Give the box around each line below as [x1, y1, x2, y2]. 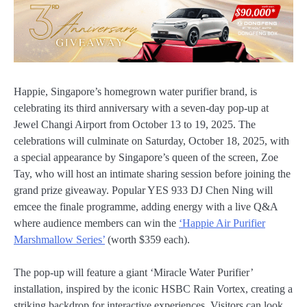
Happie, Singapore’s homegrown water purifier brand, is [14, 86, 257, 98]
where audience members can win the [14, 217, 179, 230]
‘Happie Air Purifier [179, 217, 265, 230]
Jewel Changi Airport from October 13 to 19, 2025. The [14, 119, 256, 131]
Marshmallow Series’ [14, 234, 105, 246]
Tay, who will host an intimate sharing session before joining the [14, 168, 291, 180]
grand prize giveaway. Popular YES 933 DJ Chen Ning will [14, 184, 273, 197]
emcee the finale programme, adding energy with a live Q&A [14, 201, 278, 213]
